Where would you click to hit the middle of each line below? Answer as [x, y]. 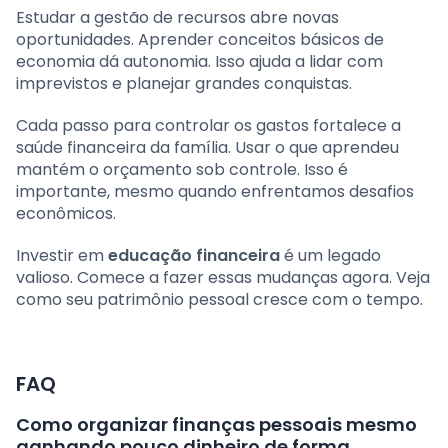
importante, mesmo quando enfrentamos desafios [215, 192]
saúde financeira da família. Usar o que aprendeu [207, 148]
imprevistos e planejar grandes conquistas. [184, 84]
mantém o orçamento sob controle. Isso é [182, 170]
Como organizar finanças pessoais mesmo [216, 425]
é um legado [330, 256]
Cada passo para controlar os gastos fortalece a [208, 126]
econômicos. [66, 214]
